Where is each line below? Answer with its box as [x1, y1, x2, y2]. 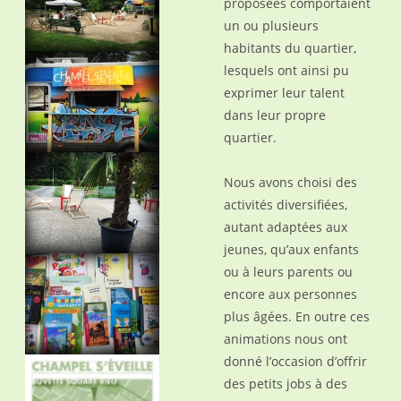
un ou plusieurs [223, 17, 319, 34]
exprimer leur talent [223, 84, 345, 101]
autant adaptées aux [223, 218, 347, 235]
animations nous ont [223, 330, 347, 347]
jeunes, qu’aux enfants [223, 241, 359, 258]
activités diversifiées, [223, 196, 347, 213]
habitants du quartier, [223, 39, 356, 56]
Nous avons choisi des [223, 174, 357, 191]
